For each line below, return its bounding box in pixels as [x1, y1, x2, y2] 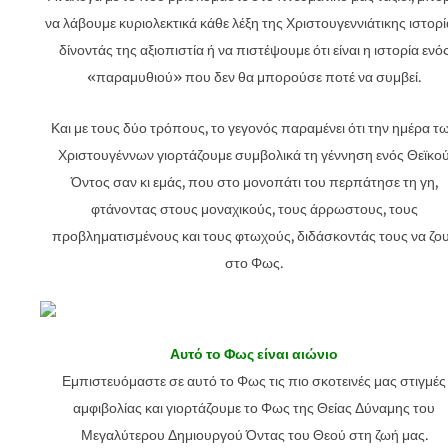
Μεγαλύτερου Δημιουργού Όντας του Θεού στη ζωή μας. [80, 426, 428, 444]
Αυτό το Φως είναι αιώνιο [170, 345, 338, 363]
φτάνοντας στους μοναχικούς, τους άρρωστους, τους [90, 200, 418, 218]
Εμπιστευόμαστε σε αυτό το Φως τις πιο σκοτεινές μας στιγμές [62, 372, 446, 390]
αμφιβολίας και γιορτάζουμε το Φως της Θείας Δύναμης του [73, 399, 435, 417]
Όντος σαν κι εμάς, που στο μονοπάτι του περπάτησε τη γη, [70, 173, 438, 191]
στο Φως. [225, 254, 283, 272]
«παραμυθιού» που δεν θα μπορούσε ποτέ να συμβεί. [87, 68, 421, 86]
